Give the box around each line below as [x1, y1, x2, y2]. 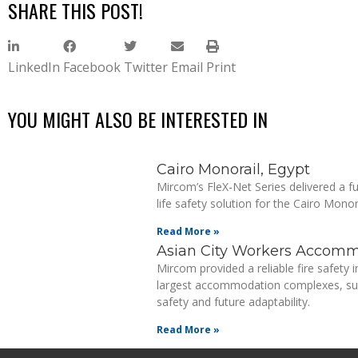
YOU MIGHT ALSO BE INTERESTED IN [8, 105, 268, 133]
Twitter [124, 58, 168, 76]
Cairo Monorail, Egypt [156, 161, 310, 178]
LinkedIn [8, 58, 60, 76]
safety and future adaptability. [156, 294, 310, 309]
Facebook [63, 58, 121, 76]
